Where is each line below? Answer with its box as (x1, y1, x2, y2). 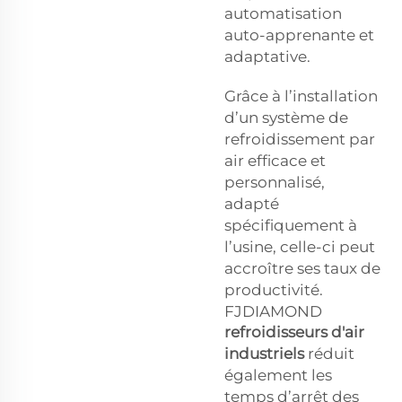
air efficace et (224, 151, 326, 170)
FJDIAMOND (224, 301, 322, 320)
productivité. (224, 280, 323, 299)
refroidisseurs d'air (224, 322, 364, 341)
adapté (224, 194, 279, 213)
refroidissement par (224, 129, 375, 148)
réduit (308, 344, 354, 363)
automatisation (224, 4, 342, 22)
